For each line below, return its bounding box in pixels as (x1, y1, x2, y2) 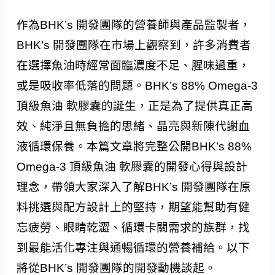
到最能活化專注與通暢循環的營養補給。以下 (17, 241, 250, 255)
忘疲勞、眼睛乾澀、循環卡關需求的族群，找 (17, 221, 250, 234)
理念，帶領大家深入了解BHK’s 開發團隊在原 (17, 180, 252, 194)
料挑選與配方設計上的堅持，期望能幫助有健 (17, 201, 250, 214)
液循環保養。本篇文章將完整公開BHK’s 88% (17, 140, 252, 153)
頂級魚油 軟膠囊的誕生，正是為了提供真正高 (17, 99, 254, 113)
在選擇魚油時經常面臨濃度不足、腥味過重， (17, 59, 250, 72)
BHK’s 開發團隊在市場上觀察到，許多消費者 (17, 39, 252, 52)
